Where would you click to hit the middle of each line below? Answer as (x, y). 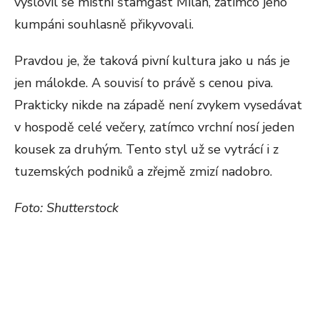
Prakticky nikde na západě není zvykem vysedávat (158, 105)
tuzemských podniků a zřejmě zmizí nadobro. (143, 172)
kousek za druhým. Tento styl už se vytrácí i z (146, 150)
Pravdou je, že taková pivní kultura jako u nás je (152, 61)
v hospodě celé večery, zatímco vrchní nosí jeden (154, 127)
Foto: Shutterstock (66, 208)
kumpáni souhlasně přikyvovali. (104, 25)
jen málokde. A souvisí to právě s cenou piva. (144, 83)
